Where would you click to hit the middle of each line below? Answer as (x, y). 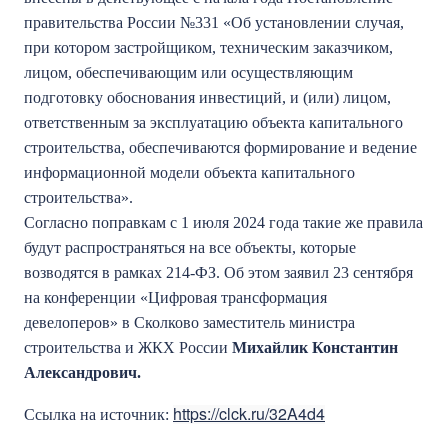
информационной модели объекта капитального (189, 172)
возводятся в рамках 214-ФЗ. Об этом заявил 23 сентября (218, 272)
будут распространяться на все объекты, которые (190, 247)
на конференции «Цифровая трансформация (175, 297)
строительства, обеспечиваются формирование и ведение (220, 147)
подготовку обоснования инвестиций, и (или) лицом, (207, 97)
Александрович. (82, 372)
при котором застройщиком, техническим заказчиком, (208, 47)
